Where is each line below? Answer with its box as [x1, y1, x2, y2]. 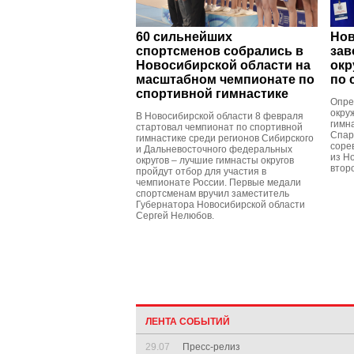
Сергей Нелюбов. [136, 210, 214, 221]
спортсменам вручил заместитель [136, 188, 289, 199]
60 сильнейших [136, 30, 232, 43]
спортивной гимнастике [136, 87, 288, 100]
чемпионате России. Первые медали [136, 177, 301, 188]
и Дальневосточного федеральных [136, 144, 292, 155]
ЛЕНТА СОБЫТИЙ [145, 316, 230, 327]
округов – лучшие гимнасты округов [136, 155, 294, 166]
